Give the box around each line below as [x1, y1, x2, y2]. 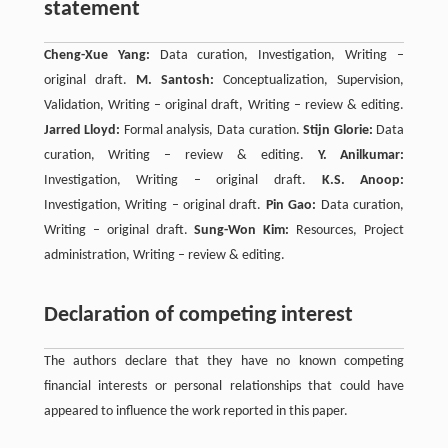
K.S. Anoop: [321, 172, 405, 188]
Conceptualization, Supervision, [214, 72, 405, 88]
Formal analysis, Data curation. [120, 122, 304, 138]
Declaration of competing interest [43, 303, 353, 327]
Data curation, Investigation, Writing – [149, 47, 405, 63]
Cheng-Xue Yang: [43, 47, 150, 63]
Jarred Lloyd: [43, 122, 121, 138]
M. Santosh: [135, 72, 215, 88]
